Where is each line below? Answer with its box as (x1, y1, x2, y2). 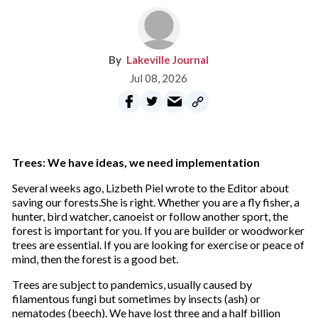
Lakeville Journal (126, 53, 209, 66)
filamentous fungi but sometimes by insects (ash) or (11, 292, 261, 305)
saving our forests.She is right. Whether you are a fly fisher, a (11, 195, 300, 209)
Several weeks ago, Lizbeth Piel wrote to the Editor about (11, 181, 289, 194)
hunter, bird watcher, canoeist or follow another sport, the (11, 209, 288, 223)
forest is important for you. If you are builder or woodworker (11, 224, 305, 237)
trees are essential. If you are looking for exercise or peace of (11, 238, 305, 251)
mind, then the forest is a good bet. (11, 252, 178, 265)
